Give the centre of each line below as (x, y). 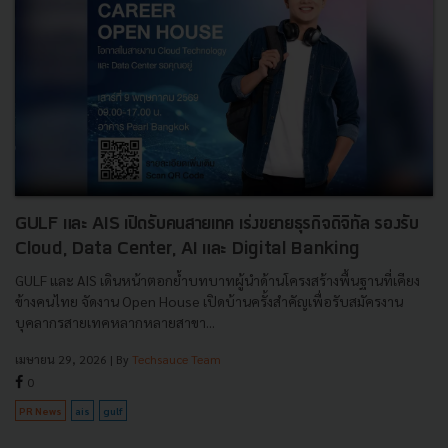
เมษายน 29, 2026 (61, 359)
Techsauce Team (176, 359)
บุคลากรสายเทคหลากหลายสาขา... (115, 322)
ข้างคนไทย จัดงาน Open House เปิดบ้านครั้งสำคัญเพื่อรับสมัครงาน (209, 301)
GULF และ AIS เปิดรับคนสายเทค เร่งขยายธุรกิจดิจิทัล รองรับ (217, 225)
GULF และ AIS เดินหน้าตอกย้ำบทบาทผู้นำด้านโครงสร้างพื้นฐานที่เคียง (217, 280)
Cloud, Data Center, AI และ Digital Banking (187, 250)
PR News (40, 411)
